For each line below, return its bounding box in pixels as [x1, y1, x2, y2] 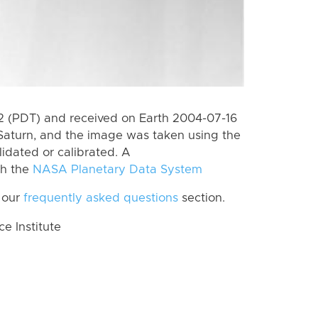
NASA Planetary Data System [33, 163, 202, 175]
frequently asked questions [23, 192, 178, 204]
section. [178, 192, 225, 204]
